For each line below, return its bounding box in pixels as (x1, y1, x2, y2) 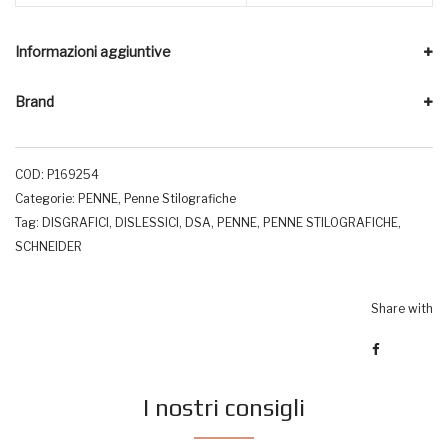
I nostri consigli (143, 393, 305, 421)
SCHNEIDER (15, 238, 82, 254)
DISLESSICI (115, 214, 179, 230)
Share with (371, 300, 433, 316)
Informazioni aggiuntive (15, 42, 171, 60)
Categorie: (15, 190, 78, 206)
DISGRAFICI (42, 214, 109, 230)
